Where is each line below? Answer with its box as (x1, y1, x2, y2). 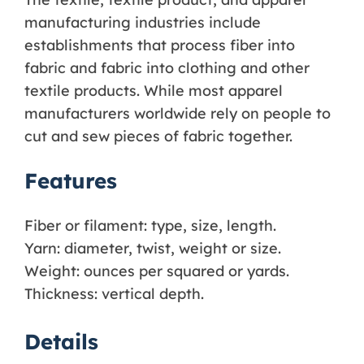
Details (24, 328, 98, 355)
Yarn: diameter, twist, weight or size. (24, 239, 281, 258)
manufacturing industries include (24, 13, 261, 32)
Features (24, 167, 117, 194)
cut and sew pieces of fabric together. (24, 127, 292, 145)
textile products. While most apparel (24, 81, 283, 100)
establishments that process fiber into (24, 36, 295, 54)
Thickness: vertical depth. (24, 284, 204, 303)
